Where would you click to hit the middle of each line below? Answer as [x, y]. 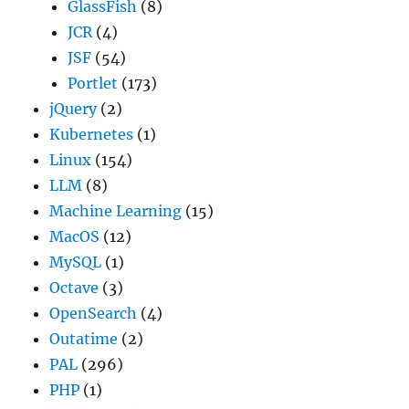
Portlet [93, 84]
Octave [74, 288]
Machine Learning [116, 211]
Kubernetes [92, 135]
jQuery [73, 109]
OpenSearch [94, 314]
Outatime [84, 339]
